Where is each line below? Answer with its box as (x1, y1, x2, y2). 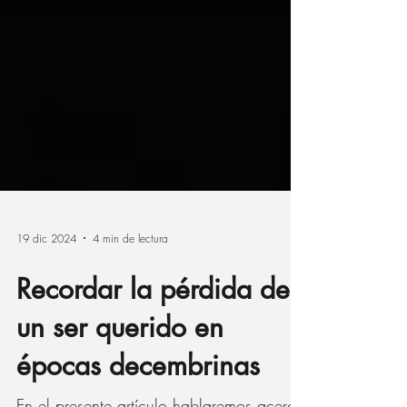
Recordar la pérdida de (16, 321, 290, 357)
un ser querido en (16, 359, 223, 395)
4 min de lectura (93, 280, 168, 296)
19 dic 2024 (16, 280, 76, 296)
